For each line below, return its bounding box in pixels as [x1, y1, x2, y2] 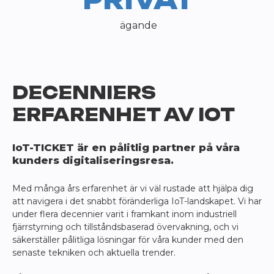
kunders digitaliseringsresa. [12, 154, 174, 167]
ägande [120, 20, 157, 32]
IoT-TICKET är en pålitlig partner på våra [12, 141, 240, 154]
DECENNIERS [12, 82, 156, 104]
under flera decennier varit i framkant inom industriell [12, 209, 237, 220]
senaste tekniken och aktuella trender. [12, 247, 176, 259]
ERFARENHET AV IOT [12, 104, 235, 126]
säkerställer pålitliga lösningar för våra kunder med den [12, 234, 243, 246]
